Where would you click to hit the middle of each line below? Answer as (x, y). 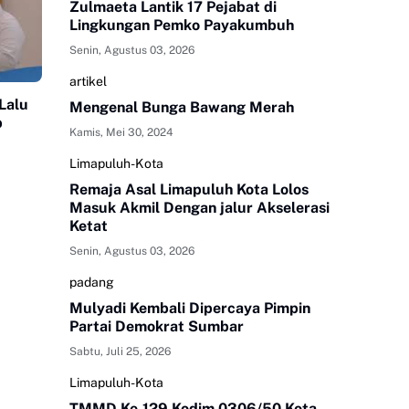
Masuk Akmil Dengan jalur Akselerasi (199, 208)
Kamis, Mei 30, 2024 (121, 133)
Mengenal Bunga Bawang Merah (182, 108)
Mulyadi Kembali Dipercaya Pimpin (190, 309)
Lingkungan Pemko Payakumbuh (182, 26)
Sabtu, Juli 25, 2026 (120, 352)
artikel (88, 82)
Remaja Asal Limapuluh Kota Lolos (189, 190)
